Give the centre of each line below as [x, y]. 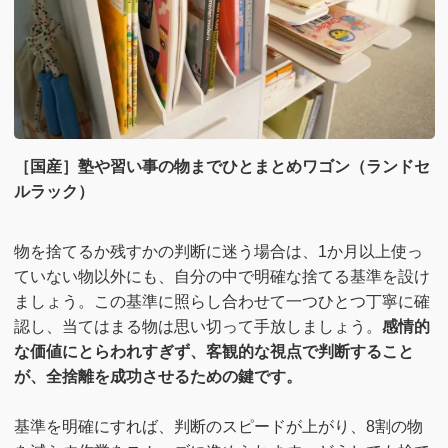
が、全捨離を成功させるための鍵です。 [157, 376]
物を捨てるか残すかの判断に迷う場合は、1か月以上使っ [218, 251]
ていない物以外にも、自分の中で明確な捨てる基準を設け [221, 276]
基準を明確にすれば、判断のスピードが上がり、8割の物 [218, 426]
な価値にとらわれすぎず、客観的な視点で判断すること [213, 351]
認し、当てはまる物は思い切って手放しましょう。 [197, 326]
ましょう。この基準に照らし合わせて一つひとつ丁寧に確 [221, 301]
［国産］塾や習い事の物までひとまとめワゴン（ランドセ [221, 167]
